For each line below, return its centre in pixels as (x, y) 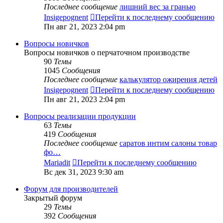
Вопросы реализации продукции (80, 116)
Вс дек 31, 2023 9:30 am (84, 172)
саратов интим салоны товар (168, 143)
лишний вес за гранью (158, 7)
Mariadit (57, 163)
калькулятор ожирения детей (168, 80)
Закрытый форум (53, 198)
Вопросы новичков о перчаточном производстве (107, 53)
